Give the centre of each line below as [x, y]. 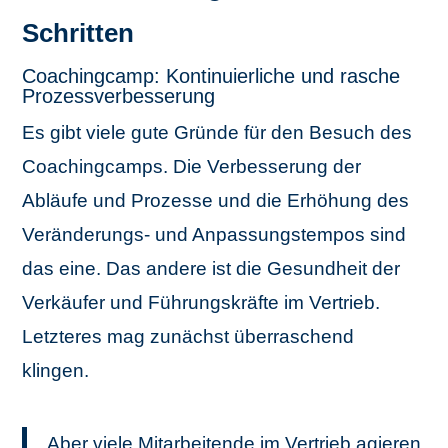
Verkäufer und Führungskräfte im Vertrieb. [201, 302]
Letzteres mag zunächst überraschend [188, 336]
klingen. [56, 370]
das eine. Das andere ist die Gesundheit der [211, 268]
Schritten [78, 33]
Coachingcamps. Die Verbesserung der [192, 166]
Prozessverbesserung [119, 96]
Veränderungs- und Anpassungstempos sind [214, 234]
